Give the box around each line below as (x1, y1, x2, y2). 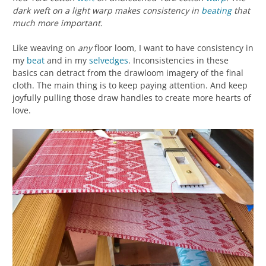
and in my (45, 54, 89, 66)
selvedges (89, 54, 128, 66)
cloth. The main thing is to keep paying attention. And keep (12, 79, 248, 91)
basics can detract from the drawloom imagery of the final (12, 66, 243, 78)
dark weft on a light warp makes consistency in (12, 4, 201, 16)
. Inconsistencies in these (128, 54, 229, 66)
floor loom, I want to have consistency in (92, 42, 254, 53)
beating (201, 4, 232, 16)
